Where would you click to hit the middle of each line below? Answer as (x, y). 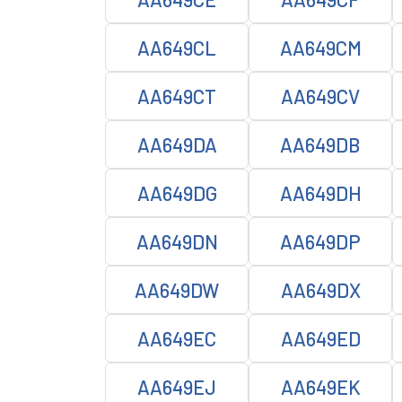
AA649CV (320, 96)
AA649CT (177, 96)
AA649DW (177, 290)
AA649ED (320, 338)
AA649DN (177, 241)
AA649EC (177, 338)
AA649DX (320, 290)
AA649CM (320, 48)
